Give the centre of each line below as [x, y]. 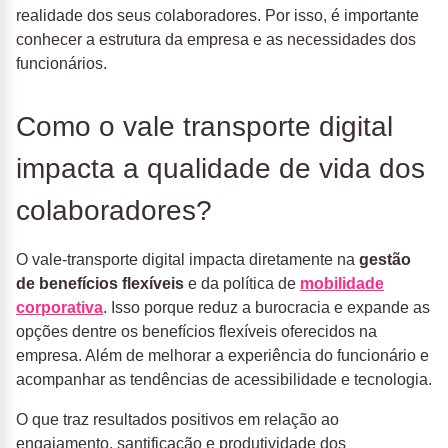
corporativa [59, 308]
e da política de [242, 284]
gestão [385, 260]
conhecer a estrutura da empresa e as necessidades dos [216, 40]
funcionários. [61, 64]
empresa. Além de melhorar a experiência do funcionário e [222, 356]
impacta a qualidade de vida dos [220, 169]
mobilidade [342, 284]
